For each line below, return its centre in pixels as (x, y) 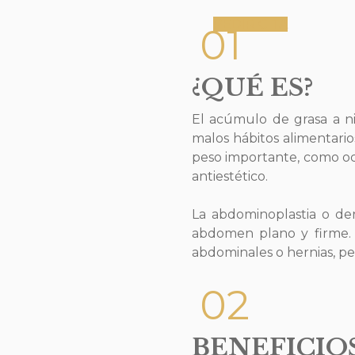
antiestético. (229, 176)
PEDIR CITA (250, 24)
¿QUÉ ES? (252, 87)
